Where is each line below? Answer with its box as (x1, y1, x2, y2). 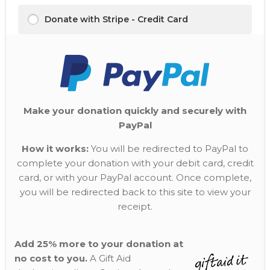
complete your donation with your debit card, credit (16, 157, 254, 169)
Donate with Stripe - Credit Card (45, 14, 188, 25)
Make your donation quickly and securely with (24, 105, 246, 117)
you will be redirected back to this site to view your (19, 186, 251, 198)
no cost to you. (14, 253, 87, 265)
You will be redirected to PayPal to (89, 143, 248, 155)
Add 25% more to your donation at (14, 238, 183, 250)
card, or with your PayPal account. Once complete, (19, 172, 251, 184)
